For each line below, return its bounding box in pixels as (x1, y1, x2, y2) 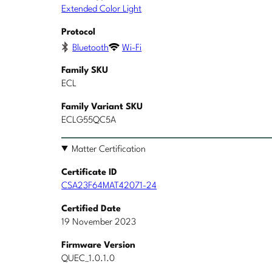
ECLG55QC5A (61, 115, 117, 125)
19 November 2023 (61, 217, 137, 227)
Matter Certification (72, 144, 146, 154)
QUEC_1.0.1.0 (61, 254, 115, 263)
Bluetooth (72, 44, 109, 53)
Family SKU (61, 66, 109, 75)
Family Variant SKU (61, 102, 143, 112)
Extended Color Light (61, 5, 142, 15)
